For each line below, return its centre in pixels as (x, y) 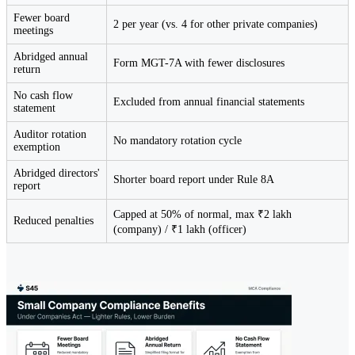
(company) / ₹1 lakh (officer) (180, 230)
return (27, 70)
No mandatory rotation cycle (177, 141)
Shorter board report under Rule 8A (194, 180)
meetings (33, 31)
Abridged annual (51, 57)
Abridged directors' (57, 174)
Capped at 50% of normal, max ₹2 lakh (202, 215)
